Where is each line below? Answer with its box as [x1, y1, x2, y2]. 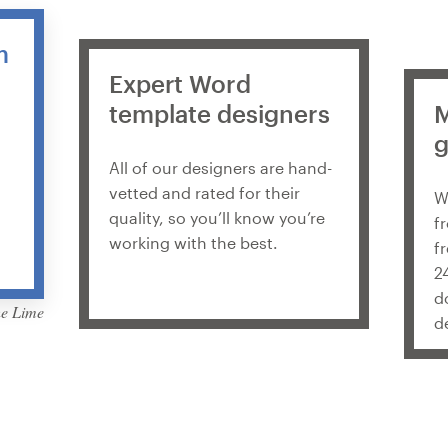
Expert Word [109, 69, 251, 99]
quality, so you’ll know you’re [109, 207, 325, 227]
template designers [109, 99, 330, 129]
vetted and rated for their [109, 182, 300, 202]
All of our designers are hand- [109, 157, 332, 177]
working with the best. [109, 232, 278, 252]
